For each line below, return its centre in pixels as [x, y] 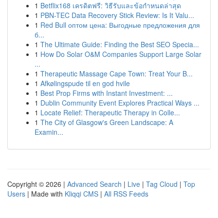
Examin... [49, 132]
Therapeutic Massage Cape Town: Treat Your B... [117, 73]
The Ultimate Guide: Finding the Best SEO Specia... [120, 44]
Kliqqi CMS [82, 194]
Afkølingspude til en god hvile [85, 83]
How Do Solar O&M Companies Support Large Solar [121, 54]
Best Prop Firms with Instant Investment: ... [107, 93]
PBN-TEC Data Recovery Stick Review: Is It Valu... [117, 15]
